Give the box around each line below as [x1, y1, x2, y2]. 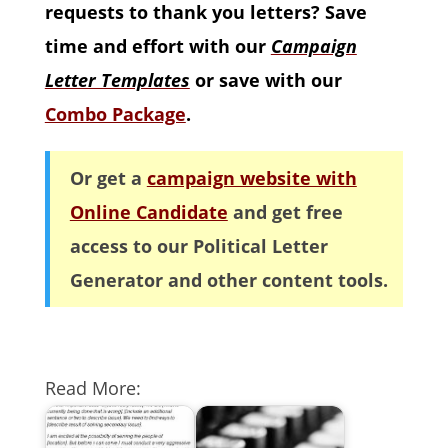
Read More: [44, 376, 141, 400]
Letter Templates [44, 68, 190, 92]
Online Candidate [69, 200, 228, 224]
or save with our [189, 68, 342, 92]
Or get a [69, 166, 147, 190]
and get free [227, 200, 343, 224]
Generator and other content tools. [69, 268, 388, 292]
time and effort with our [44, 34, 271, 58]
